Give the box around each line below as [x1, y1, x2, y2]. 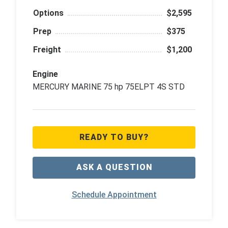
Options [33, 8, 64, 18]
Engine [33, 69, 58, 79]
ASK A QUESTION [76, 162, 152, 173]
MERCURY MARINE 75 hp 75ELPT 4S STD [33, 82, 185, 92]
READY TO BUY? [79, 132, 149, 142]
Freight [33, 45, 61, 55]
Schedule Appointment [71, 190, 157, 200]
